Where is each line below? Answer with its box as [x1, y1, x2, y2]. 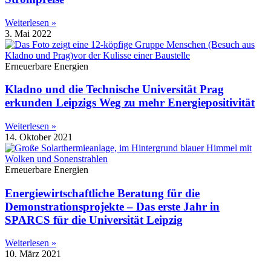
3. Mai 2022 [5, 28, 51, 39]
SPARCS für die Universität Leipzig [5, 213, 183, 226]
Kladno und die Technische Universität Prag [5, 83, 224, 96]
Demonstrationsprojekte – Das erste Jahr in [5, 200, 220, 213]
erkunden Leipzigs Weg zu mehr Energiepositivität [5, 96, 255, 109]
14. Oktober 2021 [5, 132, 73, 142]
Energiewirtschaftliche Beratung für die [5, 186, 200, 200]
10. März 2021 [5, 249, 61, 260]
